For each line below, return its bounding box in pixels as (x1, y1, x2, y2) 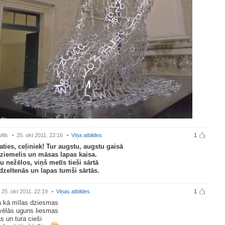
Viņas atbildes (56, 188, 90, 194)
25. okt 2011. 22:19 (2, 188, 48, 194)
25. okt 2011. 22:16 (17, 132, 63, 138)
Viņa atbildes (71, 132, 102, 138)
